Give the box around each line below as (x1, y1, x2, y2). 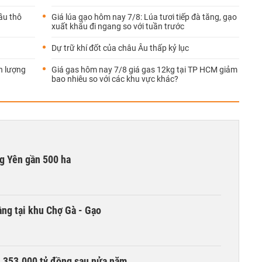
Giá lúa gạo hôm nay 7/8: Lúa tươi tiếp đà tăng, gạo (51, 12, 237, 22)
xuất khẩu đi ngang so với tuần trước (51, 22, 184, 31)
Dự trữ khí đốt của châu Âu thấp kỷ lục (51, 43, 189, 53)
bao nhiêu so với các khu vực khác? (51, 74, 178, 84)
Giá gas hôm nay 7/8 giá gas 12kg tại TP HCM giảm (51, 65, 237, 74)
